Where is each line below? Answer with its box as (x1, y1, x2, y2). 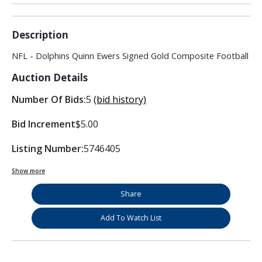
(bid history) (94, 93, 146, 106)
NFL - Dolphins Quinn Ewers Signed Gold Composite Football (12, 50, 249, 62)
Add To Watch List (101, 213, 161, 223)
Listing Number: (12, 142, 84, 156)
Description (12, 28, 68, 42)
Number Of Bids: (12, 93, 86, 106)
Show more (12, 167, 45, 175)
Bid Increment (12, 118, 75, 131)
